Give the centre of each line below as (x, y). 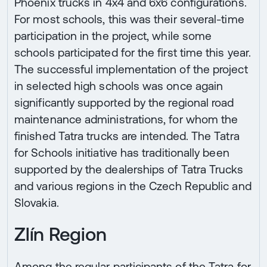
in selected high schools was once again (119, 86)
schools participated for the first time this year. (133, 52)
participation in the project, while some (113, 35)
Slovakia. (37, 202)
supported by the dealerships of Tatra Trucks (129, 169)
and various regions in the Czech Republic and (133, 186)
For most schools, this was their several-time (129, 19)
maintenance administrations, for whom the (126, 119)
